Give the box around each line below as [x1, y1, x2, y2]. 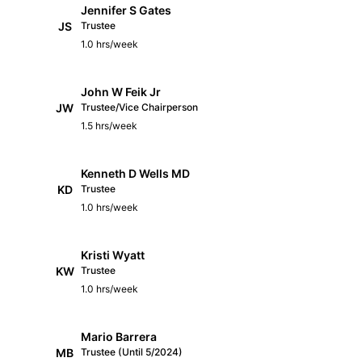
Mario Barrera [81, 329, 157, 343]
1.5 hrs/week [81, 119, 137, 132]
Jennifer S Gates [81, 2, 171, 17]
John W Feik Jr [81, 84, 161, 99]
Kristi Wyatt [81, 247, 145, 262]
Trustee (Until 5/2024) [81, 345, 183, 358]
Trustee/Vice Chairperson [81, 100, 198, 113]
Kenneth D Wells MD [81, 166, 190, 180]
